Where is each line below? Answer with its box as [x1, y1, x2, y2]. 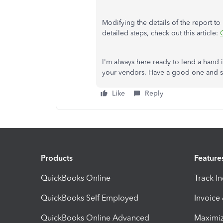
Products [41, 153, 73, 163]
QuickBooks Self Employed [41, 193, 138, 203]
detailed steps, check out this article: [102, 29, 220, 37]
